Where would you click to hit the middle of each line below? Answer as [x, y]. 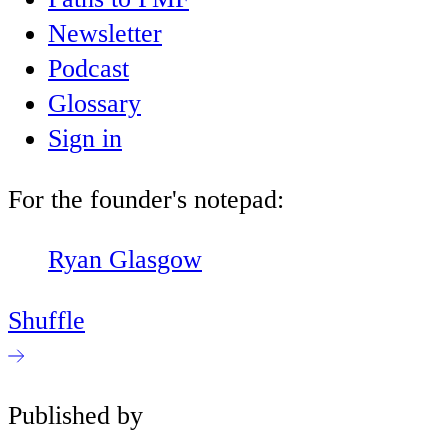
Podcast [88, 69]
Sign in [85, 139]
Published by [75, 416]
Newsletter [105, 34]
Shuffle [46, 320]
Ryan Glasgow [125, 260]
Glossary [94, 104]
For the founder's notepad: [146, 199]
